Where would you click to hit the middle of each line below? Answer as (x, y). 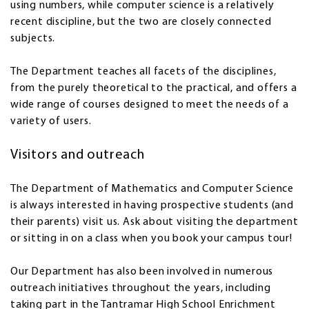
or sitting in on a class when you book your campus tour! (151, 238)
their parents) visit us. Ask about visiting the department (154, 222)
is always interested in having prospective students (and (152, 205)
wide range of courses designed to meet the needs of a (150, 104)
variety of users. (51, 121)
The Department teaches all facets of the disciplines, (143, 71)
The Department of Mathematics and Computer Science (152, 189)
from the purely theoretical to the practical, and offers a (154, 88)
